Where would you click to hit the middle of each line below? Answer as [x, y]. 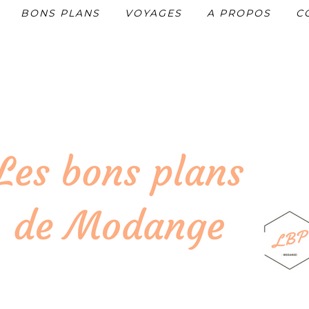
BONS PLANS [60, 13]
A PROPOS [239, 13]
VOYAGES [153, 13]
